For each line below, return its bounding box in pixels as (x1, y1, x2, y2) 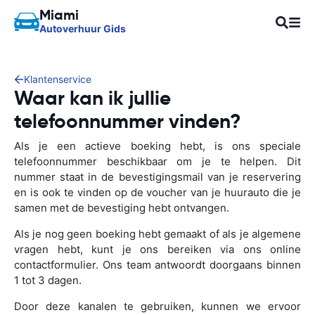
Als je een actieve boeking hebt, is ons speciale (14, 139, 301, 153)
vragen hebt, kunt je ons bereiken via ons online (14, 243, 301, 256)
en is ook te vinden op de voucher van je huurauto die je (14, 186, 301, 199)
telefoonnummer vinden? (14, 109, 240, 134)
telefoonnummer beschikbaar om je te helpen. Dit (14, 155, 301, 168)
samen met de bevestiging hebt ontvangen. (14, 201, 229, 214)
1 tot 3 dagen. (14, 274, 82, 287)
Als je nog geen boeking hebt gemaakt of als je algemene (14, 227, 301, 240)
